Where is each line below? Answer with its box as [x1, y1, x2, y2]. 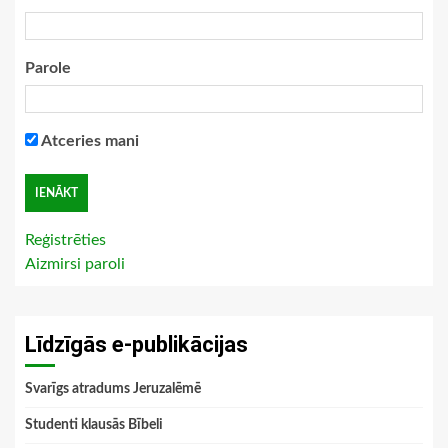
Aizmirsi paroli [25, 255, 125, 272]
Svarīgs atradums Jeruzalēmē [25, 381, 201, 396]
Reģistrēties [25, 231, 106, 248]
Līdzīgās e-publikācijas [25, 331, 248, 357]
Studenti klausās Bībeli [25, 417, 163, 432]
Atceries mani [38, 132, 139, 149]
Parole [25, 59, 71, 76]
